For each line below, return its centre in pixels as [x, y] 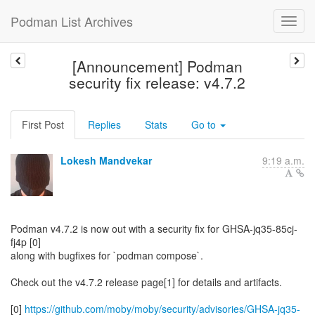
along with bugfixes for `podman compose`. [107, 255]
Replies [104, 124]
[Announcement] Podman [157, 66]
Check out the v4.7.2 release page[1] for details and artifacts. [146, 282]
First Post [43, 124]
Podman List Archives [72, 21]
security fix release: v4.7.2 [157, 82]
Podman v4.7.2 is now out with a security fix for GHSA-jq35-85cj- [154, 229]
